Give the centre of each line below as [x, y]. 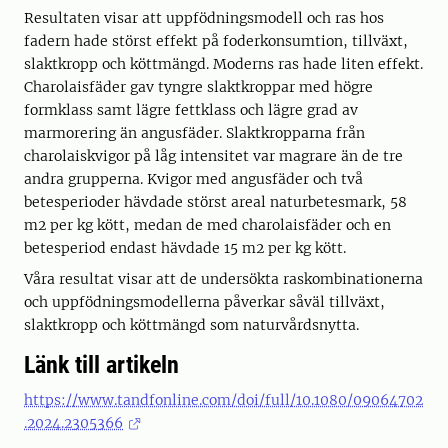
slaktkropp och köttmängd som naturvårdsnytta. [191, 325]
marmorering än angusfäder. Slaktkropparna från [194, 133]
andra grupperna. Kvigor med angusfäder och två [193, 179]
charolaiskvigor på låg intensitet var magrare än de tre [213, 156]
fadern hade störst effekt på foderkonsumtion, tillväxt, [216, 41]
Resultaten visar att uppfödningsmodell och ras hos [204, 18]
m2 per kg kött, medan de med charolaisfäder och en [207, 225]
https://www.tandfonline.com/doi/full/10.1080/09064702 [223, 400]
